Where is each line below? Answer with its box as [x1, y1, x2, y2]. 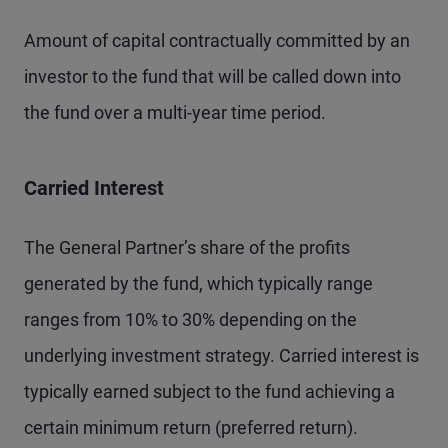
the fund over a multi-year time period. [24, 102, 326, 123]
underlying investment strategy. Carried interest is [24, 345, 419, 366]
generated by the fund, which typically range [24, 273, 373, 294]
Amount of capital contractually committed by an [24, 30, 410, 51]
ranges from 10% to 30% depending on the [24, 309, 357, 330]
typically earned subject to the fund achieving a [24, 381, 395, 402]
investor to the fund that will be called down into [24, 66, 401, 87]
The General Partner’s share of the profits [24, 237, 350, 258]
